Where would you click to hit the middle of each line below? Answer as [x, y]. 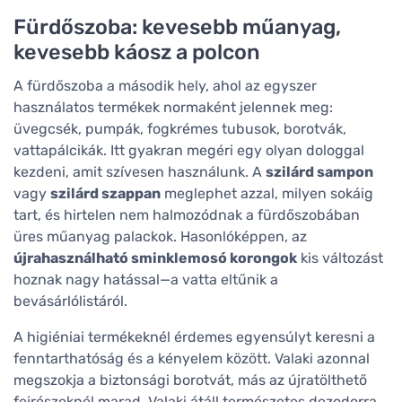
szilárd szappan [105, 194]
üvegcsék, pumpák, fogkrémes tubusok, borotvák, [180, 129]
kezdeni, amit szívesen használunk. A [140, 172]
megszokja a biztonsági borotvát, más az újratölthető [190, 380]
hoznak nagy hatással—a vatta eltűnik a [146, 280]
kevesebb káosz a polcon [137, 52]
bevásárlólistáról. [70, 301]
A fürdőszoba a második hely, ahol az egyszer [165, 86]
